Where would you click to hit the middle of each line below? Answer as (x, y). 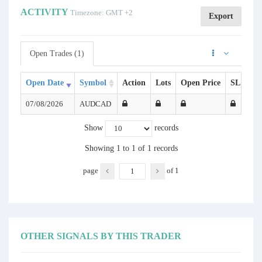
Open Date (45, 83)
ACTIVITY (45, 12)
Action (134, 83)
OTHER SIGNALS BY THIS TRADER (101, 236)
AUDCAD (95, 104)
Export (221, 16)
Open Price (201, 83)
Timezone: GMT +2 (101, 13)
